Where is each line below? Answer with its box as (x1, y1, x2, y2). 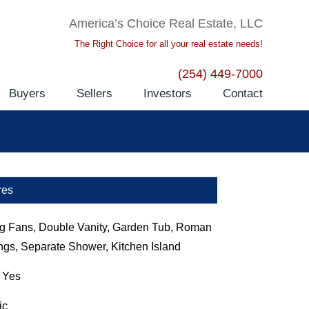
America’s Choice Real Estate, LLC (68, 17, 263, 30)
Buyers (8, 87, 46, 100)
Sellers (76, 87, 112, 100)
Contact (222, 87, 263, 100)
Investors (143, 87, 192, 100)
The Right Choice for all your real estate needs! (74, 39, 263, 49)
